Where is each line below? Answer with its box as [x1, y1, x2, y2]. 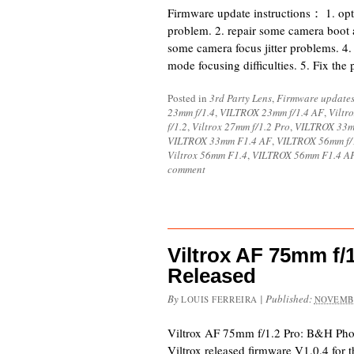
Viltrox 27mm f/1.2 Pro [192, 119, 290, 134]
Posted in [168, 91, 209, 105]
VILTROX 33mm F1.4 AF [168, 134, 272, 148]
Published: [265, 292, 314, 306]
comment [168, 162, 205, 176]
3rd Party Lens [209, 91, 272, 105]
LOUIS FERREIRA [181, 293, 258, 305]
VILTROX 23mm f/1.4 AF [220, 105, 324, 119]
